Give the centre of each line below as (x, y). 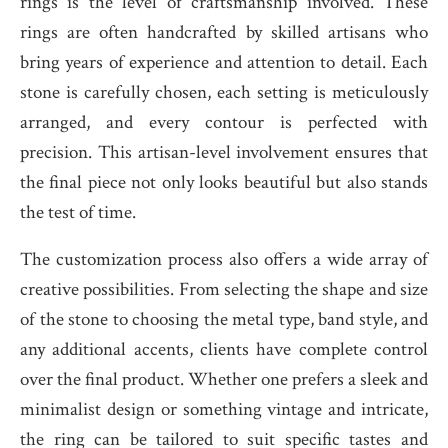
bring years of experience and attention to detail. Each (224, 62)
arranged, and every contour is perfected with (224, 122)
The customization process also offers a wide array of (224, 259)
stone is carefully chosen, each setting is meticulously (224, 92)
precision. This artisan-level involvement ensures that (224, 152)
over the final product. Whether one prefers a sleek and (224, 379)
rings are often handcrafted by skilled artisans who (224, 32)
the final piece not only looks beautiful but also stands (224, 182)
